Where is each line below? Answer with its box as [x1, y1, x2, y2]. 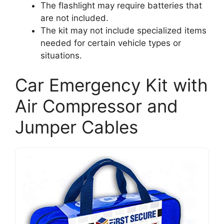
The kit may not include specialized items [40, 25, 206, 35]
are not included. [40, 12, 108, 23]
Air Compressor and [15, 95, 178, 117]
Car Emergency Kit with [15, 74, 208, 96]
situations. [40, 50, 82, 60]
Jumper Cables [15, 116, 138, 138]
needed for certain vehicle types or [40, 37, 181, 48]
